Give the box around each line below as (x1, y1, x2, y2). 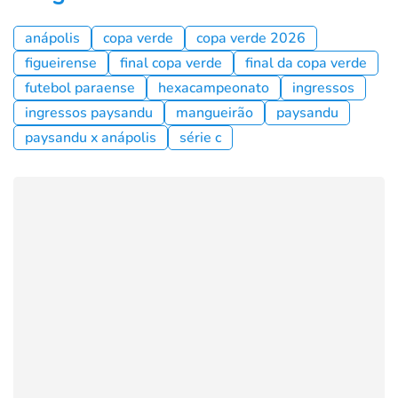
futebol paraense (25, 77, 135, 98)
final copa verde (120, 52, 222, 73)
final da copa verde (245, 52, 367, 73)
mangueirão (176, 102, 253, 123)
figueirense (25, 52, 97, 73)
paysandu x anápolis (25, 127, 156, 147)
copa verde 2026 (196, 28, 306, 48)
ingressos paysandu (25, 102, 153, 123)
